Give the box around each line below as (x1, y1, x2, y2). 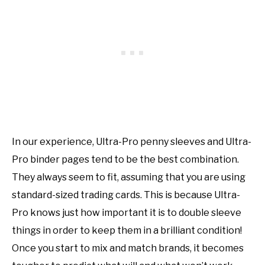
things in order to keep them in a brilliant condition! (12, 225, 242, 237)
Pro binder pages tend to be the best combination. (12, 154, 239, 166)
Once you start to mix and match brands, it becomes (12, 243, 244, 254)
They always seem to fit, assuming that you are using (12, 172, 245, 183)
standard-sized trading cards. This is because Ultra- (12, 189, 240, 201)
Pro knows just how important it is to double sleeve (12, 207, 241, 219)
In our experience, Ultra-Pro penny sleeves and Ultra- (12, 136, 251, 148)
